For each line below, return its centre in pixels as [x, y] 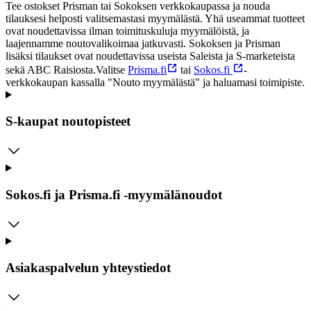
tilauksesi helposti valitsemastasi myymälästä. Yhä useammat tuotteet [155, 18]
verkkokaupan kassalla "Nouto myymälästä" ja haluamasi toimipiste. [155, 82]
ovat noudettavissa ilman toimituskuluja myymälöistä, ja [127, 31]
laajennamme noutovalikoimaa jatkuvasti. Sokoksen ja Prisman [143, 43]
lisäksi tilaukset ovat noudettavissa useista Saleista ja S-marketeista [150, 56]
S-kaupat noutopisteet [68, 121]
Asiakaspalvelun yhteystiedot [88, 268]
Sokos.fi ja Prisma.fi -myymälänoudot [114, 194]
